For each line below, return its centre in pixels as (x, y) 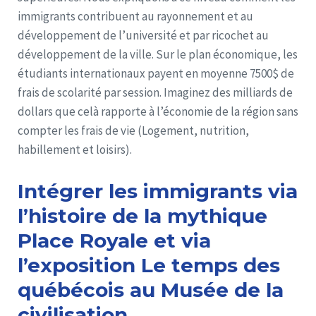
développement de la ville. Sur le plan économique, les (158, 55)
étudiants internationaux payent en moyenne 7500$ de (156, 74)
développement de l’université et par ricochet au (143, 36)
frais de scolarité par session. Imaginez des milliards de (155, 93)
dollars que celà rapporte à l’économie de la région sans (158, 112)
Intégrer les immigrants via (158, 192)
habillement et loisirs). (75, 150)
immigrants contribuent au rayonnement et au (135, 17)
